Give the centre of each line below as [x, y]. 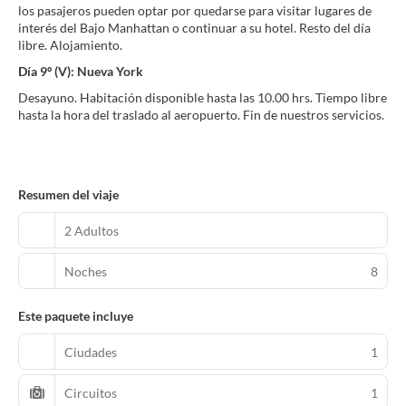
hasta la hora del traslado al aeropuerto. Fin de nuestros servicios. [201, 115]
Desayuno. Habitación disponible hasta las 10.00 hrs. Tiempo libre [203, 97]
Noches [86, 271]
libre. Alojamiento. [70, 45]
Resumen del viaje [68, 194]
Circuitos [91, 392]
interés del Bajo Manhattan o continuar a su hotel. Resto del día [194, 28]
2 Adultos [92, 230]
